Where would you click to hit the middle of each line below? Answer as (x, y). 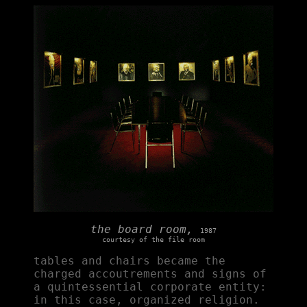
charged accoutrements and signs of (150, 274)
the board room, (145, 229)
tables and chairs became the (130, 261)
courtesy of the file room (153, 240)
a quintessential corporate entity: (150, 287)
